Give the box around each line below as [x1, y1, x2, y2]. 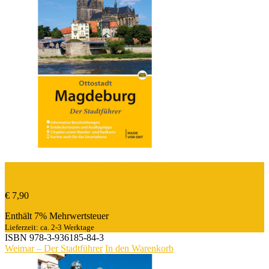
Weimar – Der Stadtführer [5, 243, 103, 254]
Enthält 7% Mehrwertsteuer [5, 211, 109, 222]
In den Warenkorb [105, 243, 174, 254]
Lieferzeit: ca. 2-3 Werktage [5, 223, 94, 232]
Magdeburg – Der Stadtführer [5, 162, 191, 178]
